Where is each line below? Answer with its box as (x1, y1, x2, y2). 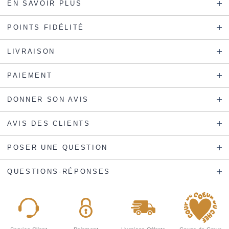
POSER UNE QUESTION (7, 144, 108, 152)
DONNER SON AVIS (7, 96, 89, 104)
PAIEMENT (7, 72, 53, 80)
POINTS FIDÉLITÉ (7, 24, 84, 32)
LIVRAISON (7, 48, 55, 56)
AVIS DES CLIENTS (7, 120, 90, 128)
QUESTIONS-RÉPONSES (7, 168, 110, 176)
